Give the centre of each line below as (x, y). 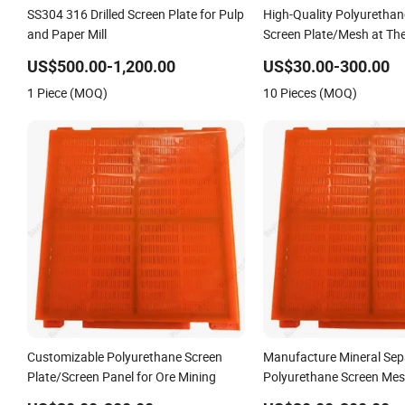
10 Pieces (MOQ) (310, 93)
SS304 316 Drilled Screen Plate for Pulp (136, 14)
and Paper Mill (67, 34)
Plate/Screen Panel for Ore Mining (122, 377)
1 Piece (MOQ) (67, 93)
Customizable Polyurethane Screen (125, 357)
